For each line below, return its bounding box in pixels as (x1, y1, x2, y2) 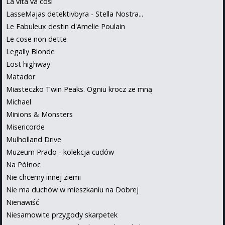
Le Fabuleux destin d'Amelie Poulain (6, 21, 125, 31)
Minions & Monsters (6, 109, 73, 119)
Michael (6, 96, 31, 106)
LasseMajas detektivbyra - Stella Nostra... (6, 9, 143, 19)
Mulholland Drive (6, 134, 61, 144)
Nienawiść (6, 197, 39, 207)
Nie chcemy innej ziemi (6, 172, 81, 182)
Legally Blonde (6, 46, 55, 56)
